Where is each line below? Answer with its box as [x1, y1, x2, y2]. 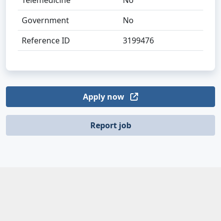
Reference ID [22, 35, 70, 46]
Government [22, 15, 69, 26]
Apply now [83, 91, 126, 102]
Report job [90, 120, 131, 131]
